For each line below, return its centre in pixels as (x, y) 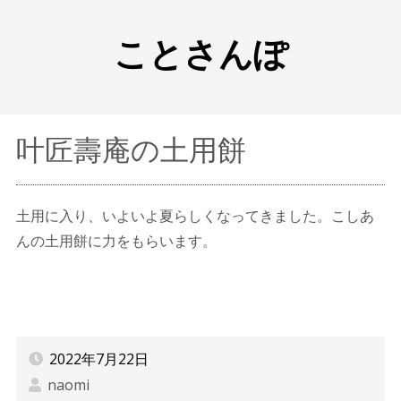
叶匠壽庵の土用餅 (131, 149)
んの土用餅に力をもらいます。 (116, 241)
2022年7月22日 (98, 359)
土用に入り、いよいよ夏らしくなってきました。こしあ (195, 216)
